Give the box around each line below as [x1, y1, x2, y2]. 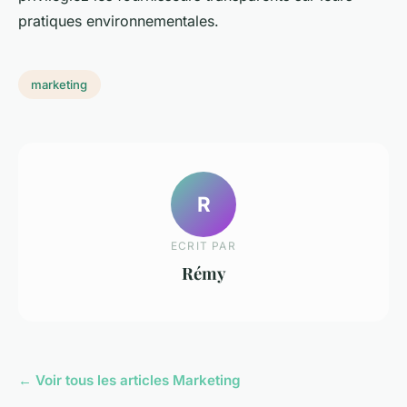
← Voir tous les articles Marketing [18, 371, 241, 389]
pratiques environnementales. [18, 11, 219, 30]
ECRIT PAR [171, 238, 236, 253]
